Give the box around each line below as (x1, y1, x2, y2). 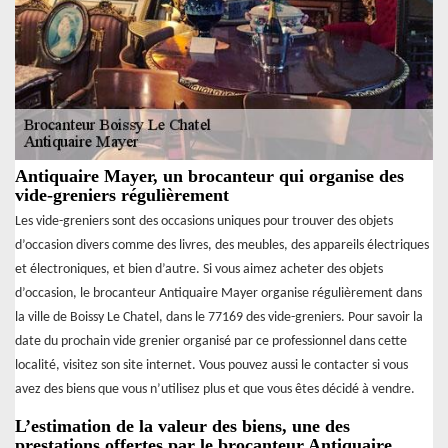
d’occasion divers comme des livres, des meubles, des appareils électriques (15, 238, 429, 254)
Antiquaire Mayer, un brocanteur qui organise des (15, 166, 404, 187)
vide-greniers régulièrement (15, 185, 229, 206)
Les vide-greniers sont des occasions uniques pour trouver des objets (15, 214, 393, 230)
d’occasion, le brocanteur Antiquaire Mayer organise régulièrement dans (15, 286, 422, 302)
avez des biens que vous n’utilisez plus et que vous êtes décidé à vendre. (15, 382, 415, 398)
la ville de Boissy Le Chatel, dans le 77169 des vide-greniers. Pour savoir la (15, 310, 423, 326)
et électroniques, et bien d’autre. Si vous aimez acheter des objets (15, 262, 383, 278)
